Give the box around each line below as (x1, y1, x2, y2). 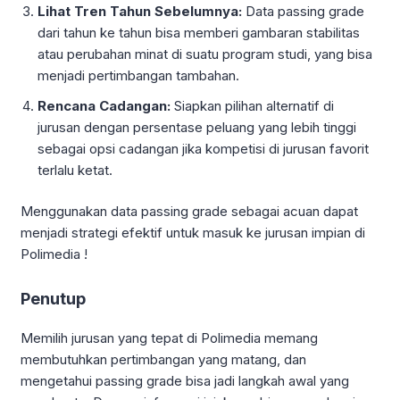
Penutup (21, 289, 86, 309)
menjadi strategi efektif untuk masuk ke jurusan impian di (21, 224, 365, 242)
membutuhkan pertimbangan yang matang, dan (21, 351, 306, 369)
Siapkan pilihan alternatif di (171, 96, 335, 114)
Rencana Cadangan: (37, 96, 171, 114)
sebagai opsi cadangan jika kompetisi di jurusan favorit (37, 139, 370, 157)
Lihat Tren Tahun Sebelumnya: (37, 2, 243, 20)
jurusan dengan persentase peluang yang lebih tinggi (37, 118, 357, 136)
